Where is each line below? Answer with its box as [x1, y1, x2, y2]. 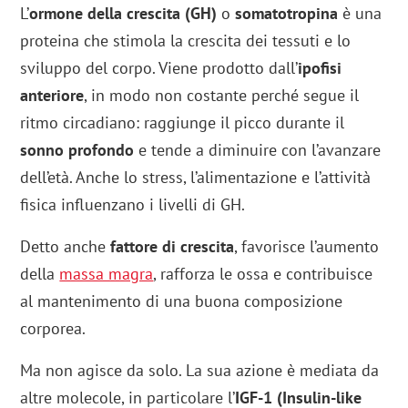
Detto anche [20, 236, 111, 258]
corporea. [20, 318, 87, 340]
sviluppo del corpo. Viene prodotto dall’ [20, 57, 299, 79]
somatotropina [235, 3, 339, 25]
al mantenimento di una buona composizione [20, 291, 343, 312]
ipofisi [298, 57, 342, 79]
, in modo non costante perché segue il [84, 85, 360, 107]
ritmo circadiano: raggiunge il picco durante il [20, 112, 345, 134]
